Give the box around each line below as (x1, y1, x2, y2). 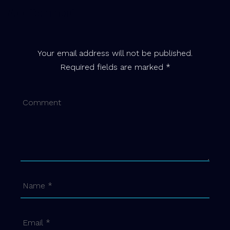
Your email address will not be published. (37, 48, 193, 58)
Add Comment (8, 5, 75, 23)
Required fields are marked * (60, 62, 170, 72)
